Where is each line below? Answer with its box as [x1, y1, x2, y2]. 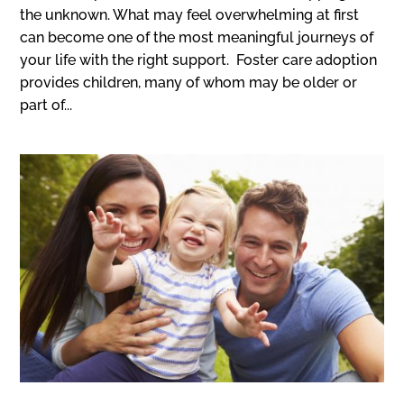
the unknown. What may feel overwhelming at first [20, 6, 360, 24]
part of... [20, 96, 73, 115]
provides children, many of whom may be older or [20, 74, 358, 92]
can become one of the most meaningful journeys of [20, 29, 374, 47]
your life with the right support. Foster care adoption [20, 51, 378, 69]
